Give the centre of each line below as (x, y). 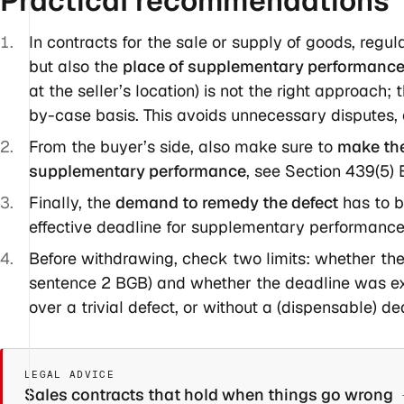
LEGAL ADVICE (69, 375)
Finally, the (72, 203)
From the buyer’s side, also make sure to (183, 147)
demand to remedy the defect (226, 203)
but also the (75, 67)
